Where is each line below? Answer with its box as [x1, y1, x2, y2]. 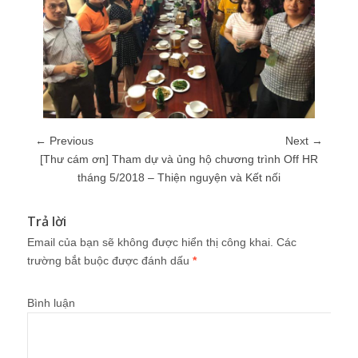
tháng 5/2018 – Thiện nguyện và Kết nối [78, 171, 280, 184]
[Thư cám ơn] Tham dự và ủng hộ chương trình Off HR [40, 153, 318, 165]
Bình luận [27, 296, 75, 309]
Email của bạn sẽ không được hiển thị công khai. [27, 236, 273, 249]
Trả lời [27, 213, 66, 230]
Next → [285, 134, 323, 147]
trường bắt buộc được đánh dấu [27, 254, 193, 267]
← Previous [35, 134, 93, 147]
